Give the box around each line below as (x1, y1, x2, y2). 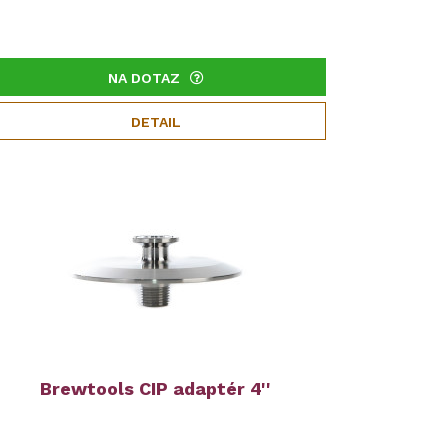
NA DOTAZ (107, 70, 180, 86)
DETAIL (130, 114, 181, 130)
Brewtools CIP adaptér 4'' (40, 378, 272, 399)
